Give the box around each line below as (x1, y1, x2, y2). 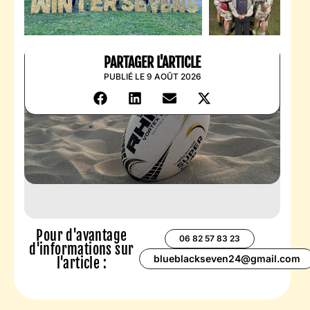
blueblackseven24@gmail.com (153, 252, 300, 264)
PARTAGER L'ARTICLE (104, 53, 201, 71)
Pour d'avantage (36, 226, 127, 244)
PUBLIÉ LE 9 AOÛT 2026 (103, 71, 201, 82)
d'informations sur (29, 240, 134, 258)
